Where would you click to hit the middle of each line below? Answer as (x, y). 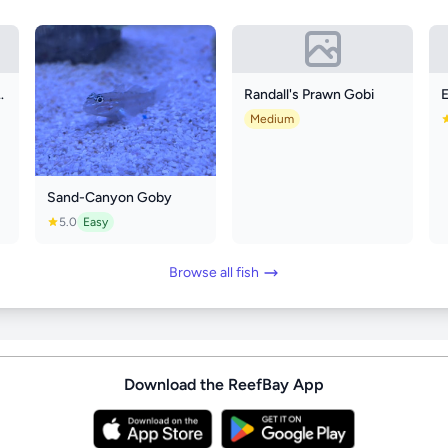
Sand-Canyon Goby (109, 197)
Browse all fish (214, 272)
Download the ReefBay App (224, 384)
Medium (271, 118)
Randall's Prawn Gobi (308, 94)
